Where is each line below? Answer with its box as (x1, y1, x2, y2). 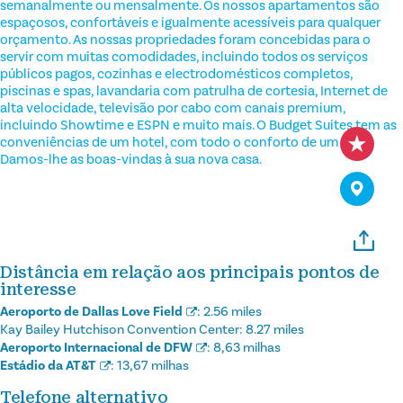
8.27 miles (246, 320, 304, 338)
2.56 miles (203, 302, 262, 320)
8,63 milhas (213, 338, 281, 356)
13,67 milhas (117, 356, 189, 374)
